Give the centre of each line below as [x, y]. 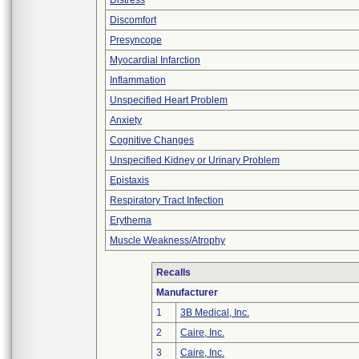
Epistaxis [129, 180]
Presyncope [136, 40]
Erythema [131, 220]
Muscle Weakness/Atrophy [167, 240]
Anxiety [126, 120]
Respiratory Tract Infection [167, 200]
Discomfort [133, 20]
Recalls [173, 272]
